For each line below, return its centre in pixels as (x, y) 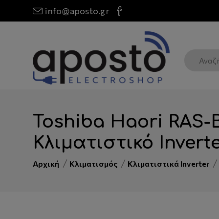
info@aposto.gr (77, 11)
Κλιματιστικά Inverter (169, 164)
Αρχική (46, 164)
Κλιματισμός (94, 164)
